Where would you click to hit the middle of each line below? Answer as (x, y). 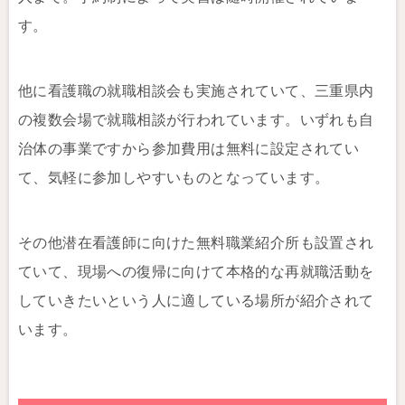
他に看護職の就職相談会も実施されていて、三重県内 (196, 91)
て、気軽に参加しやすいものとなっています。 (174, 178)
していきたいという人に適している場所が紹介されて (196, 301)
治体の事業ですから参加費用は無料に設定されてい (189, 149)
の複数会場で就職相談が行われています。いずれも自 (196, 120)
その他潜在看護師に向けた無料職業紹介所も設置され (196, 243)
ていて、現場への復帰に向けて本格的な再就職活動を (196, 272)
